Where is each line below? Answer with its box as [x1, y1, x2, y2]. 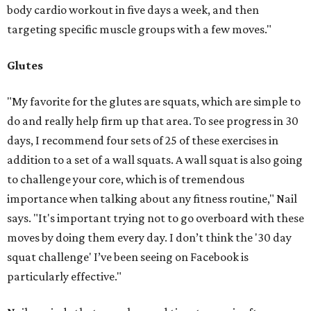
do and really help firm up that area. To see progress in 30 [7, 114, 299, 128]
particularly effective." [7, 269, 121, 284]
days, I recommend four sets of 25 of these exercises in [7, 133, 278, 148]
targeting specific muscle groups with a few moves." [7, 22, 271, 37]
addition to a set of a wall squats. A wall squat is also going [7, 153, 303, 167]
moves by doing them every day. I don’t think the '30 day [7, 230, 292, 245]
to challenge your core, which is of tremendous [7, 172, 244, 187]
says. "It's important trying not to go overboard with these [7, 211, 304, 226]
